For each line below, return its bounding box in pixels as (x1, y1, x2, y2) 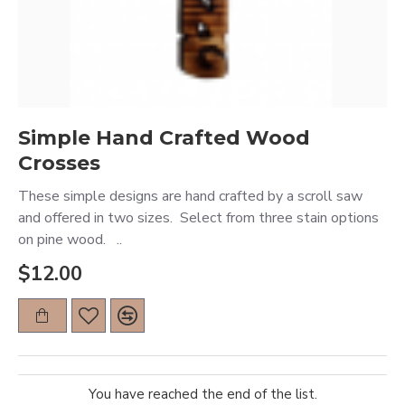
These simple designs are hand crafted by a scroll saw (18, 186, 363, 206)
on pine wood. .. (18, 230, 122, 250)
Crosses (18, 151, 100, 175)
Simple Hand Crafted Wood (18, 126, 310, 150)
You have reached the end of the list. (88, 385, 317, 403)
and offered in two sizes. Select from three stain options (18, 208, 379, 228)
